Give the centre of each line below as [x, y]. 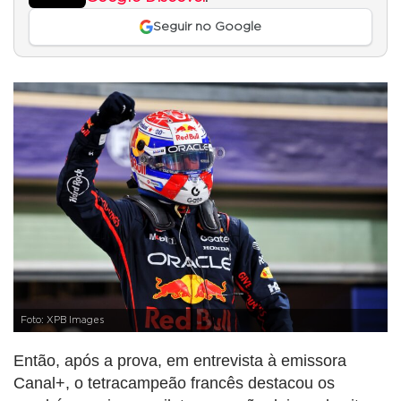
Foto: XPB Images [62, 321]
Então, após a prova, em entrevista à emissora [180, 361]
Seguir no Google [208, 27]
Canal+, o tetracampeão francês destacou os [174, 384]
